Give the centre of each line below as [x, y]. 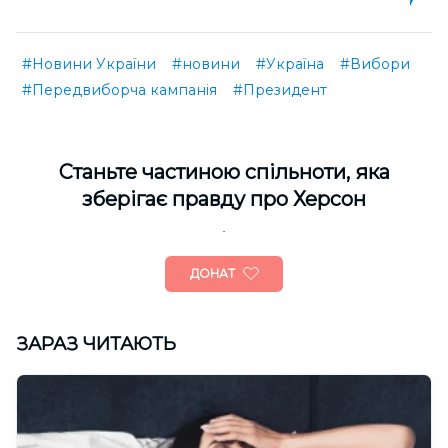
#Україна [290, 63]
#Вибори [375, 63]
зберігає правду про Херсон [224, 198]
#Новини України [89, 63]
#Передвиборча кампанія [119, 89]
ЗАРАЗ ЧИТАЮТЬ [96, 343]
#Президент [280, 89]
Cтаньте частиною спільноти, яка [224, 171]
